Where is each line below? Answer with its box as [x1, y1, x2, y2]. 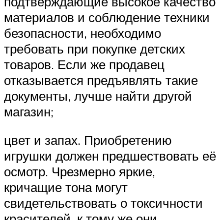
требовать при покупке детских [4, 41, 185, 57]
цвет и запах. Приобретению [4, 132, 172, 148]
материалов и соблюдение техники [4, 9, 210, 26]
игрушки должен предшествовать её [4, 147, 216, 164]
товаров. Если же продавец [4, 56, 165, 73]
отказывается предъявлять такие [4, 72, 198, 88]
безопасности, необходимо [4, 25, 161, 41]
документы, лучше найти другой [4, 88, 192, 104]
